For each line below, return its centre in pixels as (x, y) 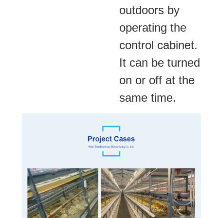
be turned (176, 62)
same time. (148, 97)
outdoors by (149, 10)
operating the (153, 27)
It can (135, 62)
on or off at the (157, 80)
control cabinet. (158, 45)
